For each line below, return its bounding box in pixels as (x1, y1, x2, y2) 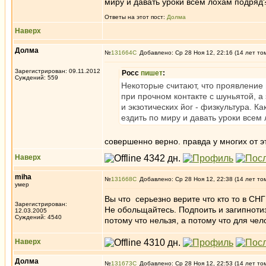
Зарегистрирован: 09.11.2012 (15, 68, 100, 74)
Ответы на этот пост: (104, 14, 167, 20)
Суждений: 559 (15, 74, 58, 81)
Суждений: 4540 (15, 214, 62, 220)
